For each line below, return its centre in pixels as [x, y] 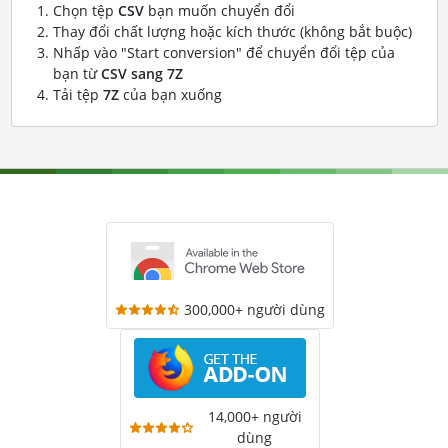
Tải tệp [77, 94]
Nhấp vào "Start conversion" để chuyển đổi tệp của [223, 52]
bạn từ [76, 73]
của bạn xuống [170, 94]
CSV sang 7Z [141, 73]
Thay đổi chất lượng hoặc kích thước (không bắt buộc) [232, 31]
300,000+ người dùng [254, 309]
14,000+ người [254, 416]
